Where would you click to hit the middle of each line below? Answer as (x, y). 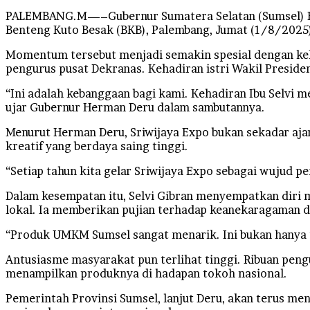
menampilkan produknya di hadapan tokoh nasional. (146, 273)
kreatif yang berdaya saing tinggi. (97, 146)
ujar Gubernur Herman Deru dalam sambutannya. (135, 107)
